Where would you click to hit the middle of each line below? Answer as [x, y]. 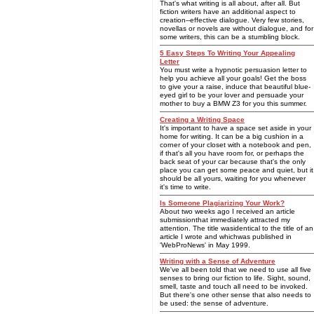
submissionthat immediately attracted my [225, 220]
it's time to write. [185, 187]
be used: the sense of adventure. [214, 303]
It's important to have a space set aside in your [235, 128]
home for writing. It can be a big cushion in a [232, 136]
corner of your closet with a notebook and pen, [235, 145]
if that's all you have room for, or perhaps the [232, 153]
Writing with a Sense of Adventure [218, 261]
